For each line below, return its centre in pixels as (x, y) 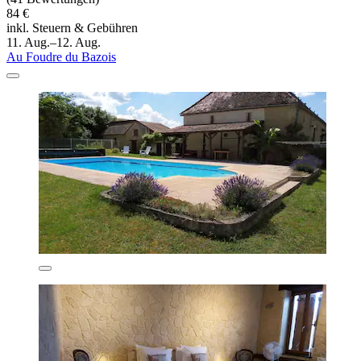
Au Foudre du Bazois (61, 57)
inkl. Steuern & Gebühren (72, 28)
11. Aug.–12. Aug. (54, 43)
